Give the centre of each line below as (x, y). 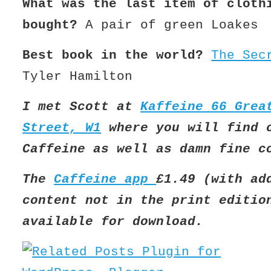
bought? (50, 25)
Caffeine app (105, 179)
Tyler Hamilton (78, 76)
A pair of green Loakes (168, 25)
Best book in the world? (113, 55)
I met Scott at (82, 106)
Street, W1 (62, 128)
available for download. (113, 221)
